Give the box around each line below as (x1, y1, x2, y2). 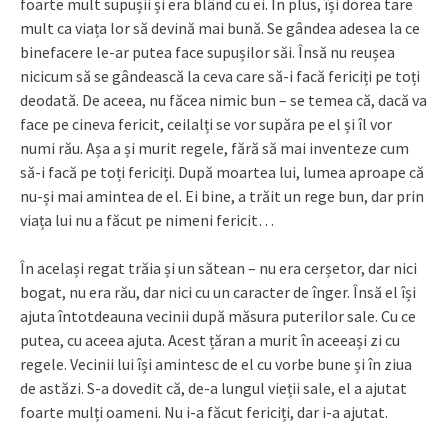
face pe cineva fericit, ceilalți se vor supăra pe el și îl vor (20, 114, 392, 135)
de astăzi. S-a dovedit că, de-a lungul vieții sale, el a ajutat (20, 378, 407, 399)
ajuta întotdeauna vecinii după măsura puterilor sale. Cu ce (20, 306, 416, 327)
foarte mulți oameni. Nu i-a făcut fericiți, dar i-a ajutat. (20, 402, 388, 423)
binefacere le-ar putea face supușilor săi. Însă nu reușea (20, 42, 395, 63)
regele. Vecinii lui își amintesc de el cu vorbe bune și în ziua (20, 354, 412, 375)
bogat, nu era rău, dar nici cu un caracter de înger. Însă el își (20, 282, 416, 303)
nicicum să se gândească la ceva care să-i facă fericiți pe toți (20, 66, 420, 87)
